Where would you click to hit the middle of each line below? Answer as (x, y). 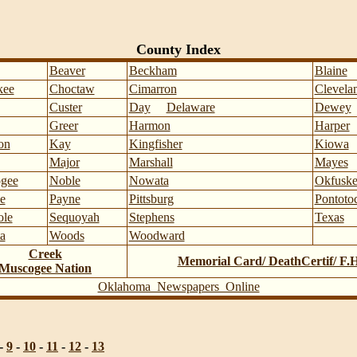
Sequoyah (74, 217)
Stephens (151, 217)
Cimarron (153, 89)
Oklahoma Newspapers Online (178, 286)
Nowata (149, 180)
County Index (178, 49)
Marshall (151, 162)
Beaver (67, 71)
